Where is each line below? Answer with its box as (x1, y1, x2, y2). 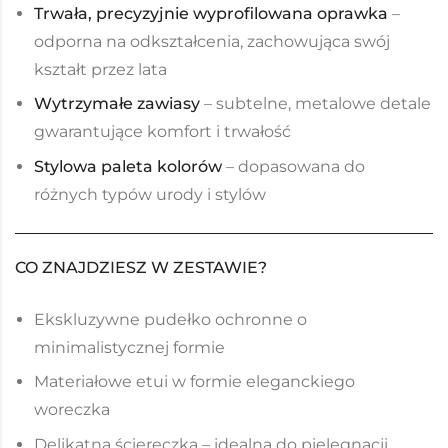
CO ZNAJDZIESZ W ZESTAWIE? (15, 257, 267, 277)
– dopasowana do (222, 156, 366, 176)
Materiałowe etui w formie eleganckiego (34, 372, 356, 392)
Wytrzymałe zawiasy (34, 94, 201, 114)
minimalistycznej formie (34, 337, 226, 357)
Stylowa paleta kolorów (34, 156, 223, 176)
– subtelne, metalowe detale (200, 94, 432, 114)
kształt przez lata (34, 60, 168, 80)
